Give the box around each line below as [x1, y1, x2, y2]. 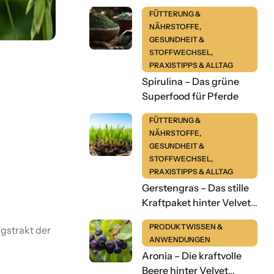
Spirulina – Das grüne [142, 75, 239, 88]
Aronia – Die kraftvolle [142, 250, 242, 262]
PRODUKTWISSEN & [149, 222, 223, 232]
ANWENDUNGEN [149, 235, 210, 245]
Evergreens [142, 211, 193, 224]
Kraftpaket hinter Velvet [142, 196, 251, 209]
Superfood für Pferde [142, 90, 239, 103]
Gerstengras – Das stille [142, 182, 249, 194]
